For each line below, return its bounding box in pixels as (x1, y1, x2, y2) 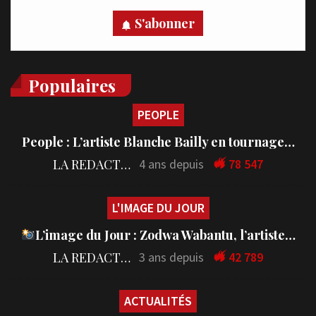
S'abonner (135, 15, 195, 32)
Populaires (28, 74, 116, 97)
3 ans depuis (139, 249, 204, 266)
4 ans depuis (139, 156, 204, 173)
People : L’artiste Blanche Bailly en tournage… (21, 133, 295, 151)
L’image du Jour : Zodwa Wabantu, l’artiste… (35, 226, 296, 244)
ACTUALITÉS (124, 293, 192, 310)
